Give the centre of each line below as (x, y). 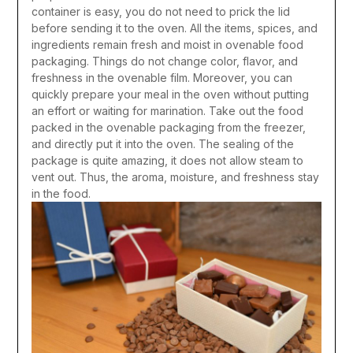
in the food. (61, 193)
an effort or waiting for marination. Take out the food (167, 110)
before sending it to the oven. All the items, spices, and (174, 28)
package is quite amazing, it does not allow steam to (167, 160)
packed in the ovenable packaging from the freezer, (168, 127)
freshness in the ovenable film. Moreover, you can (162, 77)
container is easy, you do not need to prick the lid (160, 11)
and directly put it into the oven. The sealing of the (162, 143)
